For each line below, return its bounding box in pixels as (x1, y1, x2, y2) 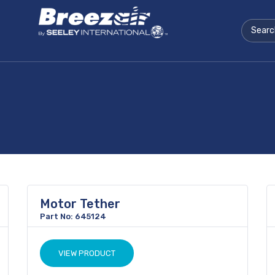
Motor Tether (40, 196, 120, 211)
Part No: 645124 (40, 212, 106, 221)
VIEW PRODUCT (58, 249, 115, 258)
